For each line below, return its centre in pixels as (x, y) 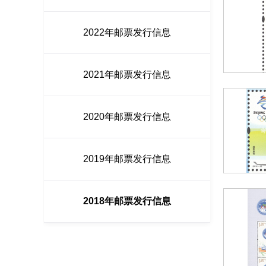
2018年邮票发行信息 (127, 201)
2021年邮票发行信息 (127, 75)
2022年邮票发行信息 (127, 32)
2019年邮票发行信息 (127, 159)
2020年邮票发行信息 (127, 117)
